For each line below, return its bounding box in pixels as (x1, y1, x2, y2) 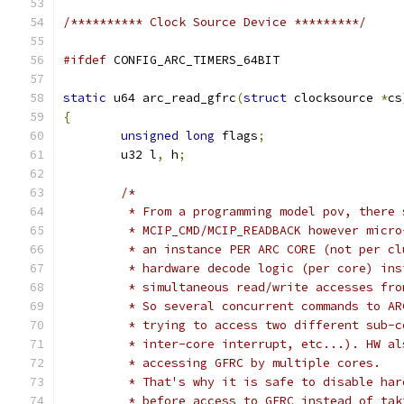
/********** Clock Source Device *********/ (63, 14, 366, 30)
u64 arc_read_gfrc (106, 90, 236, 106)
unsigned (121, 128, 179, 143)
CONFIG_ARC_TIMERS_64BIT (106, 52, 280, 68)
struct (243, 90, 287, 106)
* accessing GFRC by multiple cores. (121, 355, 381, 371)
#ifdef (63, 52, 106, 68)
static (63, 90, 106, 106)
